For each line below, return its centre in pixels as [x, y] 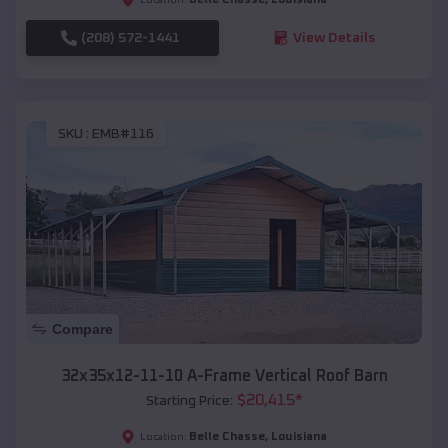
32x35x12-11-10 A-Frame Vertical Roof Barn [224, 376]
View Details [333, 37]
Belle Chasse [227, 437]
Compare [82, 329]
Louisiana [299, 437]
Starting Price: [189, 401]
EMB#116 [123, 134]
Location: [163, 437]
